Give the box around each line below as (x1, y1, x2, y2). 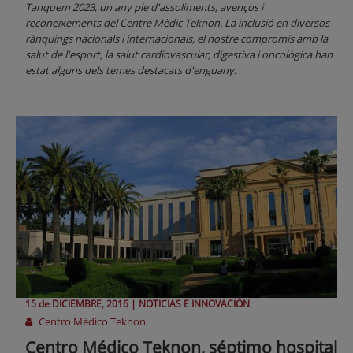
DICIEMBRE (52, 296, 102, 310)
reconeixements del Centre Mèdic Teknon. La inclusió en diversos (25, 16, 329, 31)
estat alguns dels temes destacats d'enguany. (25, 63, 236, 78)
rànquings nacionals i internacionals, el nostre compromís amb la (25, 32, 328, 46)
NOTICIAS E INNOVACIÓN (139, 296, 250, 310)
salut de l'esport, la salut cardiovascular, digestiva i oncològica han (25, 47, 333, 62)
